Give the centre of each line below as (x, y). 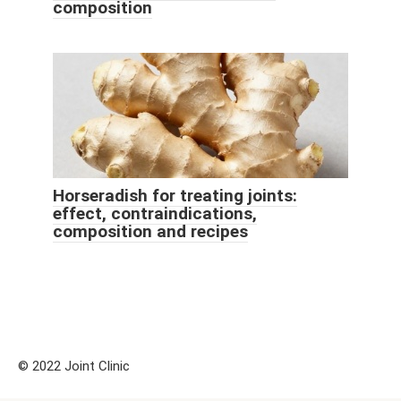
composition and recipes (150, 232)
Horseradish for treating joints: (175, 196)
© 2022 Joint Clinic (74, 367)
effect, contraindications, (155, 214)
